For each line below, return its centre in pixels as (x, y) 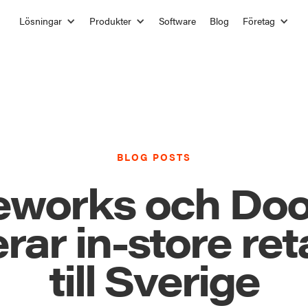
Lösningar (41, 21)
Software (177, 21)
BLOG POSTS (154, 157)
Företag (259, 21)
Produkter (110, 21)
